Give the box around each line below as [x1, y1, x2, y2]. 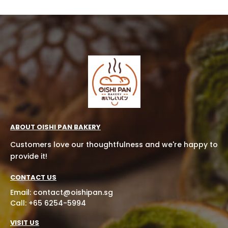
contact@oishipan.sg [33, 187, 113, 197]
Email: [10, 187, 33, 197]
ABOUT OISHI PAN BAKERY [10, 122, 101, 132]
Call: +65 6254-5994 [10, 197, 86, 208]
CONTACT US [10, 172, 56, 182]
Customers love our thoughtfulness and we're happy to [10, 139, 218, 150]
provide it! [10, 151, 47, 161]
